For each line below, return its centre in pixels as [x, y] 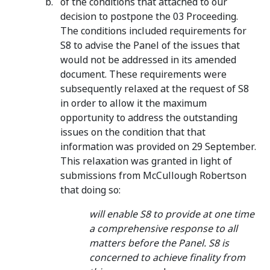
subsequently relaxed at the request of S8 [155, 89]
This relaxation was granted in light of [146, 161]
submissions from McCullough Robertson [153, 176]
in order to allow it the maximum [133, 103]
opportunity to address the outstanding [149, 118]
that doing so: [90, 190]
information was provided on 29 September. [158, 147]
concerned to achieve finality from [167, 258]
